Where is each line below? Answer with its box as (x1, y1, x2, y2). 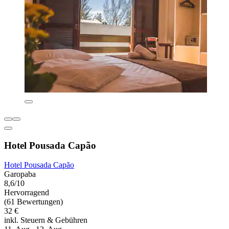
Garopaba (4, 170, 36, 179)
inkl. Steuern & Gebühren (4, 216, 87, 225)
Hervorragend (4, 188, 49, 197)
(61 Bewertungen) (4, 197, 63, 207)
